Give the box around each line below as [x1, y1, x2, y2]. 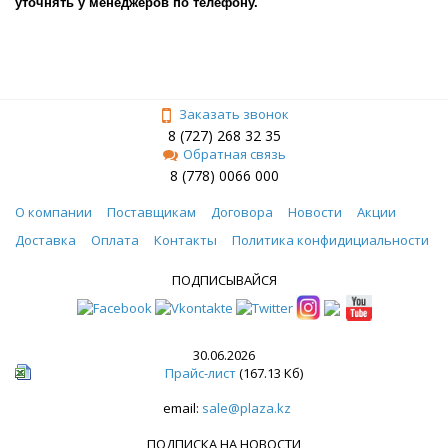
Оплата [91, 230, 139, 249]
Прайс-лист [165, 363, 236, 382]
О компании [15, 202, 92, 221]
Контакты [154, 230, 217, 249]
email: [157, 398, 202, 417]
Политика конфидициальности [232, 230, 429, 249]
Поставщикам [107, 202, 196, 221]
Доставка [15, 230, 76, 249]
